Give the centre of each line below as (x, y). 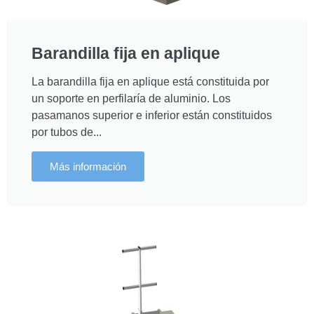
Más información (88, 166)
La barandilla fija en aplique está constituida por (150, 81)
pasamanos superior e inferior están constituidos (152, 115)
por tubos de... (67, 132)
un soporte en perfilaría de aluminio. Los (131, 98)
